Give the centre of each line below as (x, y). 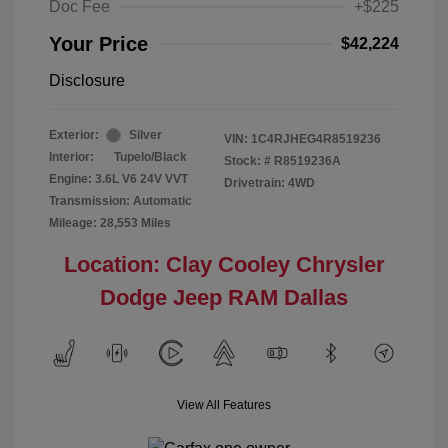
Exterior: (74, 135)
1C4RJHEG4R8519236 (316, 139)
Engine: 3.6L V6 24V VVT (118, 179)
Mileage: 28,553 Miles (110, 223)
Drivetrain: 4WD (269, 183)
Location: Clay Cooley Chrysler (224, 265)
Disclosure (87, 81)
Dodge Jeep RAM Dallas (224, 298)
